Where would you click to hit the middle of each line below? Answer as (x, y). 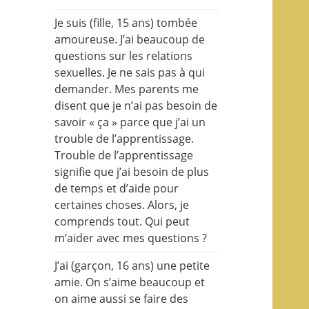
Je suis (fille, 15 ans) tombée (126, 23)
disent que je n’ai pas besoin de (136, 106)
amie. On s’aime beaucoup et (130, 282)
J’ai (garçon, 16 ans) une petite (132, 266)
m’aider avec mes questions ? (131, 238)
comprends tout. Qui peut (122, 222)
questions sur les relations (124, 56)
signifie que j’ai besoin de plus (132, 172)
